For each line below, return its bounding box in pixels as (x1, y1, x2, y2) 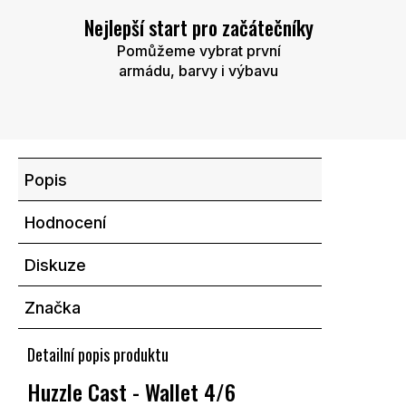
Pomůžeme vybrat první (116, 42, 281, 61)
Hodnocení (24, 213, 106, 233)
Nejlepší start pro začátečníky (83, 13, 314, 43)
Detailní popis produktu (27, 343, 169, 367)
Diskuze (24, 256, 86, 275)
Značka (24, 298, 81, 318)
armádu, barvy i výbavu (119, 62, 278, 81)
